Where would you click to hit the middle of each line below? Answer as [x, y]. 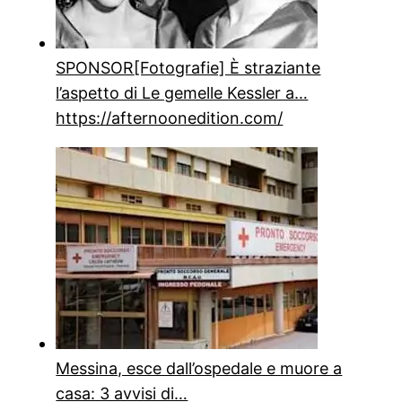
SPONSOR [95, 67]
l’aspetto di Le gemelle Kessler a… [182, 92]
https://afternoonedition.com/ [170, 118]
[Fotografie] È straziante [227, 67]
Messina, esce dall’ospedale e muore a [199, 368]
